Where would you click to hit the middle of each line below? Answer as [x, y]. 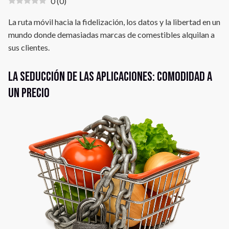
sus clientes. [29, 47]
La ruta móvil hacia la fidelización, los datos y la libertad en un [114, 22]
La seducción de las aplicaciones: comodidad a [110, 77]
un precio [29, 93]
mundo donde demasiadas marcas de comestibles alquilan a [111, 35]
